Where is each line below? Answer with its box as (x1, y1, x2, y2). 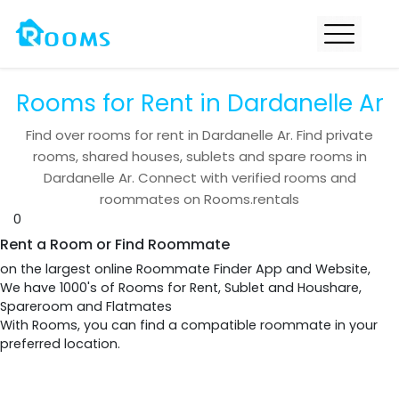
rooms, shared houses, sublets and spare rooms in (32, 147, 367, 166)
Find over (26, 126, 88, 144)
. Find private (290, 126, 373, 144)
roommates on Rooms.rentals (100, 190, 299, 208)
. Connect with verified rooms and (131, 168, 356, 187)
